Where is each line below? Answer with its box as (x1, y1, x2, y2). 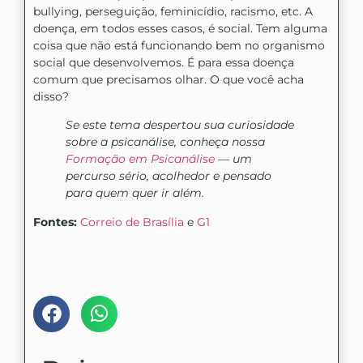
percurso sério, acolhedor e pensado (66, 169, 271, 184)
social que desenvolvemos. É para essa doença (33, 54, 294, 70)
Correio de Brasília (80, 214, 184, 229)
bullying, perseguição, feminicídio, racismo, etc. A (33, 3, 313, 19)
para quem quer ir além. (66, 186, 204, 201)
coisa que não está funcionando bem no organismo (33, 37, 325, 53)
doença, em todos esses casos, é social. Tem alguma (33, 20, 327, 36)
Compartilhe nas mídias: (33, 264, 189, 280)
